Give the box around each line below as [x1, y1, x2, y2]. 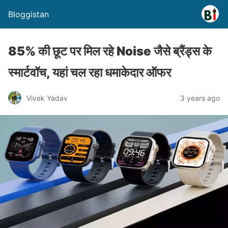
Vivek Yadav [26, 93, 68, 102]
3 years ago [180, 93, 220, 102]
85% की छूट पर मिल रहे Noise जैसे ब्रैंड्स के [8, 44, 212, 59]
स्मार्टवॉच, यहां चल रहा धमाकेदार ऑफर [8, 65, 171, 80]
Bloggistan [8, 9, 49, 19]
